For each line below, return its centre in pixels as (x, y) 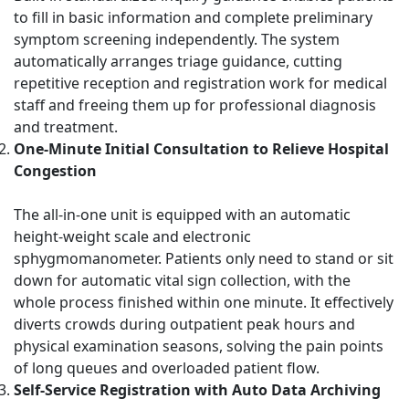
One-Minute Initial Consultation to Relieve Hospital (201, 149)
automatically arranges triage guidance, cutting (178, 61)
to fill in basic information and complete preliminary (193, 17)
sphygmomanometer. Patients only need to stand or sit (204, 258)
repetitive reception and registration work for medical (200, 83)
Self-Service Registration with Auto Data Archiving (197, 390)
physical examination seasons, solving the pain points (199, 346)
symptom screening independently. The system (177, 39)
